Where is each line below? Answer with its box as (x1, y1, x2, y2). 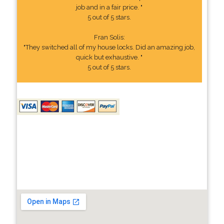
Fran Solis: (93, 33, 125, 41)
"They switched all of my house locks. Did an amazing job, (23, 43, 195, 51)
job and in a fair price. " (76, 3, 143, 11)
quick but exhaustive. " (76, 53, 143, 61)
